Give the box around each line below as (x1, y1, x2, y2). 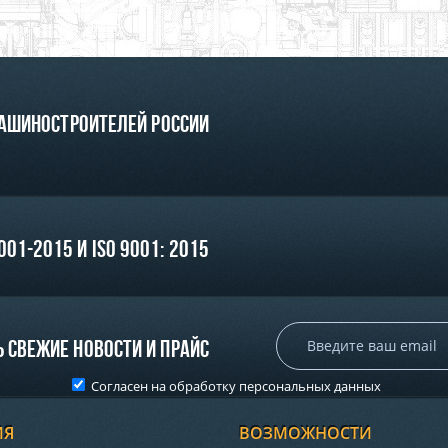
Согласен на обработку (87, 376, 239, 395)
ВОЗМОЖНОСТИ (239, 422, 372, 445)
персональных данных (238, 376, 381, 395)
